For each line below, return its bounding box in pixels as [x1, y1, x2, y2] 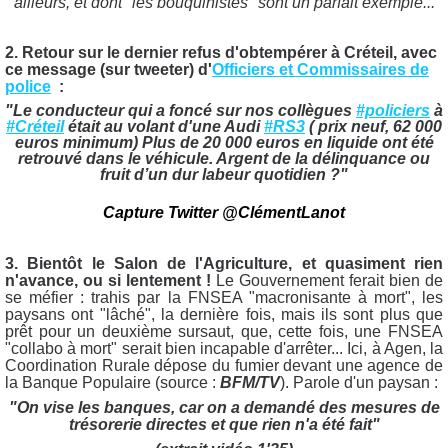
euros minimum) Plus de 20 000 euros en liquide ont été [14, 134, 434, 152]
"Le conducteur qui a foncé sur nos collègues [5, 102, 356, 120]
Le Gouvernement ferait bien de [216, 271, 443, 289]
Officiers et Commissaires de [212, 61, 429, 79]
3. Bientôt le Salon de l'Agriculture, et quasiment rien [5, 254, 443, 272]
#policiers [356, 102, 430, 120]
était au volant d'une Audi [64, 118, 264, 136]
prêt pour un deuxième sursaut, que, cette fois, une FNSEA [5, 322, 443, 340]
